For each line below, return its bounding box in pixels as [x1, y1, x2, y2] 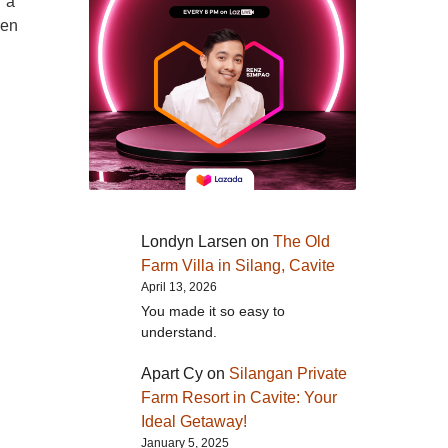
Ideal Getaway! [140, 413, 247, 431]
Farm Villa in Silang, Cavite [140, 256, 335, 274]
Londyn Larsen [140, 232, 247, 250]
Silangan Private [228, 365, 347, 383]
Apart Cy [140, 365, 203, 383]
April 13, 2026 [140, 279, 217, 294]
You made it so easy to [140, 302, 285, 319]
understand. [140, 323, 217, 340]
